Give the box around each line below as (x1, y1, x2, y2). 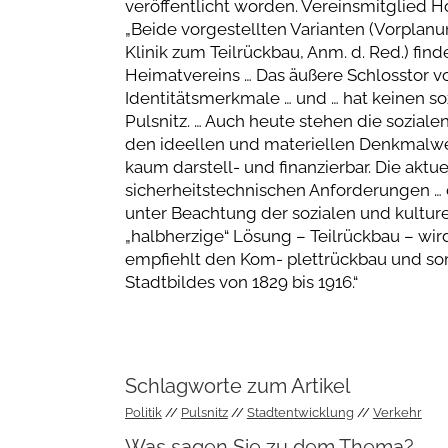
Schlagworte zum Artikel (124, 373, 350, 398)
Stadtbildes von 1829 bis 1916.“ (124, 271, 362, 292)
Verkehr (372, 405, 422, 421)
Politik (124, 405, 162, 421)
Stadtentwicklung (246, 405, 354, 421)
